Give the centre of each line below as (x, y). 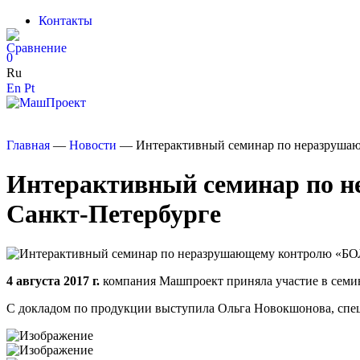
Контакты (65, 20)
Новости (93, 145)
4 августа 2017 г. (53, 280)
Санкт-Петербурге (114, 214)
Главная (28, 145)
